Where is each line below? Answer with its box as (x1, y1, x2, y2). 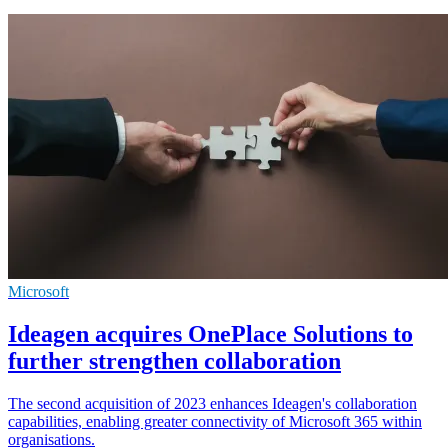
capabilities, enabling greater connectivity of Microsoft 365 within (8, 412, 422, 430)
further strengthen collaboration (8, 347, 341, 374)
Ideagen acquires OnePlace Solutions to (8, 320, 413, 347)
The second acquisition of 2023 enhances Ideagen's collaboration (8, 394, 417, 412)
